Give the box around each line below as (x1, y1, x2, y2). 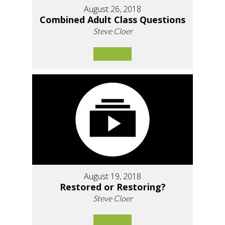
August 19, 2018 (84, 171, 141, 182)
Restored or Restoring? (59, 181, 166, 193)
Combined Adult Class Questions (40, 14, 185, 26)
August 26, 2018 (84, 4, 141, 15)
